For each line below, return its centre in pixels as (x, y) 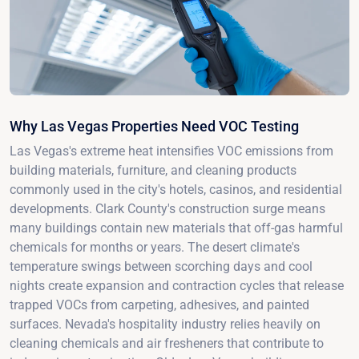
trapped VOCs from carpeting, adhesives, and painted (159, 305)
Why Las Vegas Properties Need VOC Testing (154, 126)
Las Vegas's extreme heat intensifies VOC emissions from (171, 151)
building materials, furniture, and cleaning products (153, 170)
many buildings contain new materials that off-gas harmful (176, 228)
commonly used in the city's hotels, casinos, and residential (176, 189)
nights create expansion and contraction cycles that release (177, 285)
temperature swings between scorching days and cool (161, 266)
